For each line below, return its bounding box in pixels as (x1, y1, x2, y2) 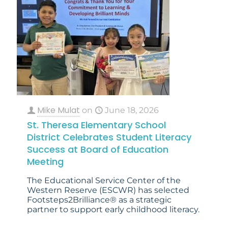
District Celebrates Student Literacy (27, 131, 191, 144)
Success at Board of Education (27, 143, 168, 156)
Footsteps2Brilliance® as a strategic (27, 195, 172, 205)
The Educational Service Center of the (27, 176, 181, 186)
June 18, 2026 (105, 105, 159, 116)
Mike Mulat (37, 104, 80, 117)
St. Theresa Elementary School (27, 119, 166, 132)
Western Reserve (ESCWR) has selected (27, 185, 189, 195)
